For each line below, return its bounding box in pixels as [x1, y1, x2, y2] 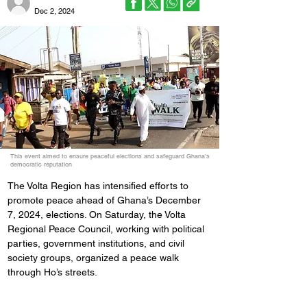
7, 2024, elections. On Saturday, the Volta [8, 209, 188, 220]
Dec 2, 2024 [34, 6, 75, 16]
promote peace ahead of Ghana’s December [8, 195, 204, 206]
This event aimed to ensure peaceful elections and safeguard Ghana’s [10, 152, 210, 160]
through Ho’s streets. [8, 267, 97, 278]
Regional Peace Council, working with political [8, 223, 207, 234]
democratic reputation [10, 160, 72, 169]
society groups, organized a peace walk [8, 252, 182, 263]
